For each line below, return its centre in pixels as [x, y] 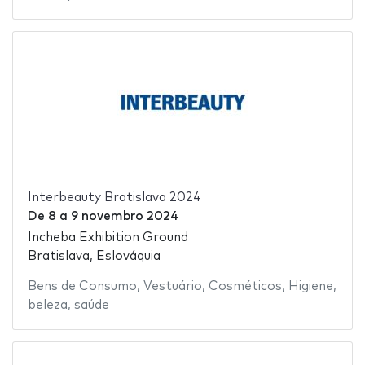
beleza [47, 306]
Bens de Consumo [82, 287]
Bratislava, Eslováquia [94, 257]
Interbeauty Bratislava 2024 [114, 197]
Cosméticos [245, 287]
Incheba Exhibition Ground [108, 238]
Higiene [310, 287]
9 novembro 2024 [124, 216]
